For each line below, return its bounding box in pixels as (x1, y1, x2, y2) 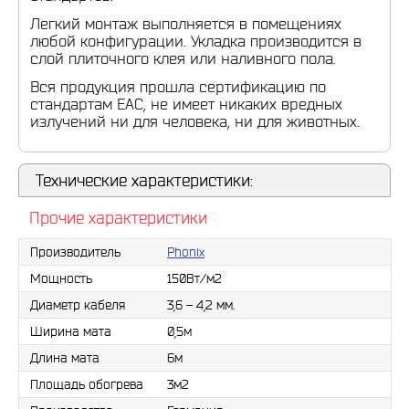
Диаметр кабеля (30, 298, 125, 312)
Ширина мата (30, 324, 111, 339)
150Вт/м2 (167, 271, 222, 286)
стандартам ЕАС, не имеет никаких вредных (30, 95, 342, 112)
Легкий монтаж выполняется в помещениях (30, 15, 341, 32)
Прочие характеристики (29, 208, 207, 227)
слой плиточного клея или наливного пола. (30, 49, 341, 67)
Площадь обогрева (30, 377, 143, 392)
